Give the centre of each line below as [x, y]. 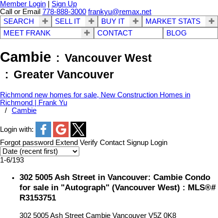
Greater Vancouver [64, 74]
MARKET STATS [173, 21]
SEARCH [19, 21]
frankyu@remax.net [120, 12]
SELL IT [68, 21]
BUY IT [113, 21]
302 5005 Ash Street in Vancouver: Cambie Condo [115, 177]
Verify [89, 143]
